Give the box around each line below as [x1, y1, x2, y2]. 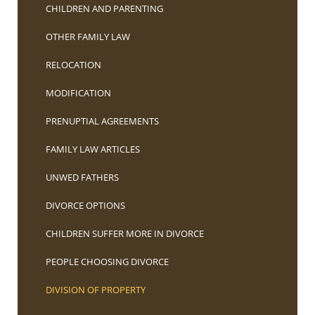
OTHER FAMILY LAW [46, 30, 130, 43]
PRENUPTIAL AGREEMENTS [46, 114, 159, 127]
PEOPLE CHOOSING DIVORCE [46, 255, 169, 268]
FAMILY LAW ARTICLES [46, 142, 140, 155]
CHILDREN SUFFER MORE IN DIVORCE [46, 226, 204, 240]
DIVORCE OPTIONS [46, 198, 125, 212]
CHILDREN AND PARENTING [46, 1, 163, 15]
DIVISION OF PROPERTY [46, 283, 146, 296]
